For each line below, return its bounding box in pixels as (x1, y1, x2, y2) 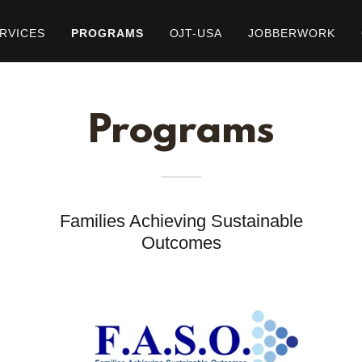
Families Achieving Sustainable (59, 211, 303, 231)
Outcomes (141, 233, 221, 253)
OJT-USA (169, 27, 223, 40)
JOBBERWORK (248, 27, 336, 40)
